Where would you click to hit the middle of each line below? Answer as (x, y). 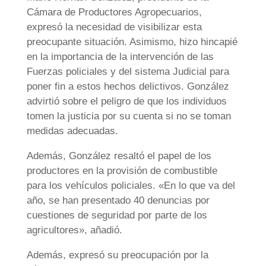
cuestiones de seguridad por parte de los (117, 216)
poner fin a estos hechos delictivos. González (128, 87)
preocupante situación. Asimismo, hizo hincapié (132, 42)
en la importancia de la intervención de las (120, 57)
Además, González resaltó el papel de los (119, 156)
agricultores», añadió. (74, 230)
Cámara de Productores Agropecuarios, (114, 12)
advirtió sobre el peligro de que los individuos (126, 102)
